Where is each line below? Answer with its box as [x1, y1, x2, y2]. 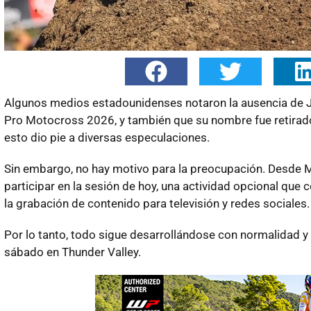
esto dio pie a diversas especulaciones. [3, 130, 210, 144]
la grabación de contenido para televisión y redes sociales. [3, 196, 310, 210]
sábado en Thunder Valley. [3, 244, 141, 259]
